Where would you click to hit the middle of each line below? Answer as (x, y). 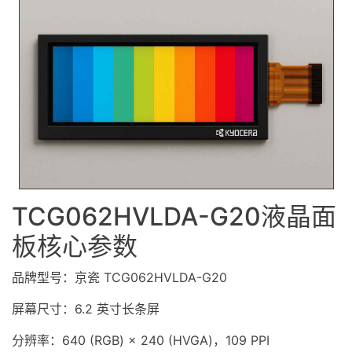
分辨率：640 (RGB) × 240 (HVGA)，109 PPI (141, 340)
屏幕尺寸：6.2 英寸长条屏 (86, 308)
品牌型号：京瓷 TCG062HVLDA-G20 (119, 277)
